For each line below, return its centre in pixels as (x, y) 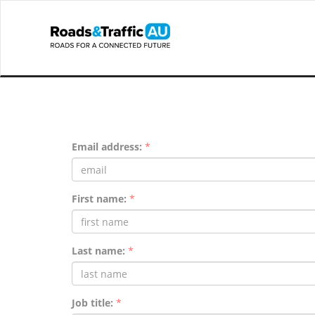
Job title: (92, 303)
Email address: (107, 147)
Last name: (100, 251)
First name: (99, 199)
